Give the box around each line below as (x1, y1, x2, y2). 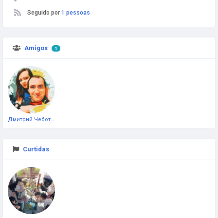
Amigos (24, 44, 48, 52)
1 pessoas (61, 9, 90, 16)
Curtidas (23, 145, 49, 153)
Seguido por (27, 9, 61, 16)
